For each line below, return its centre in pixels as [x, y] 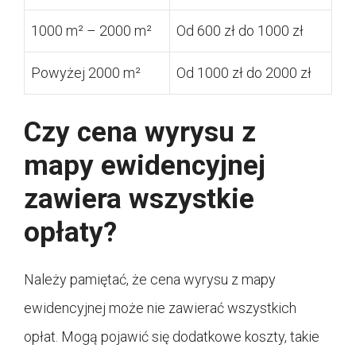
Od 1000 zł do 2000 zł [244, 72]
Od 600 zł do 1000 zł [240, 30]
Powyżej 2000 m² [86, 72]
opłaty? [70, 232]
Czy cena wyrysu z [140, 132]
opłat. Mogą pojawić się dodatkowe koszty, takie [172, 336]
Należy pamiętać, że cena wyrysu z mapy [150, 279]
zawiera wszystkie [139, 199]
